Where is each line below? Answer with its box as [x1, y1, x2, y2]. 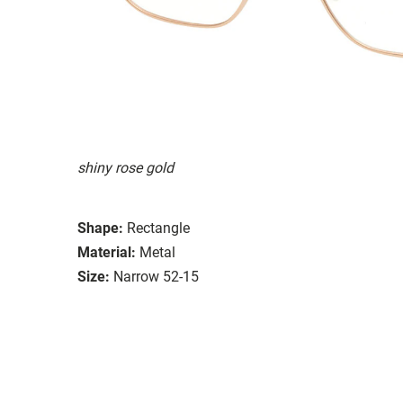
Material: [77, 243, 136, 261]
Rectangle [127, 219, 190, 237]
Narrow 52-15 [113, 267, 199, 285]
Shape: [77, 219, 123, 237]
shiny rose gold [77, 158, 174, 176]
